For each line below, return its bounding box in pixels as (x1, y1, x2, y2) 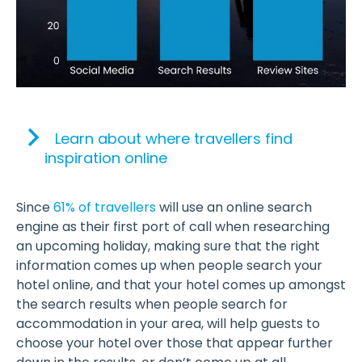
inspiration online (44, 147, 167, 168)
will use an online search (156, 197, 312, 217)
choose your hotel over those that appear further (16, 333, 333, 352)
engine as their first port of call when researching (16, 217, 330, 236)
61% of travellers (53, 197, 156, 217)
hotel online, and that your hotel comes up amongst (16, 275, 346, 294)
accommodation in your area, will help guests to (16, 314, 320, 333)
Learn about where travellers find (55, 128, 293, 149)
